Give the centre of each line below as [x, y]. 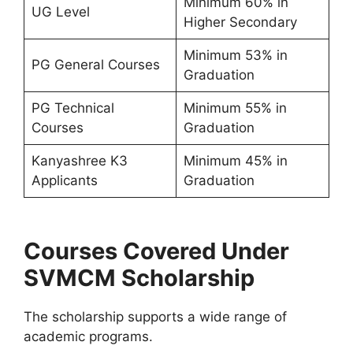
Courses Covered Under [156, 251]
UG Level [60, 11]
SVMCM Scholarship [139, 277]
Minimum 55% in [235, 108]
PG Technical [72, 108]
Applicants [64, 180]
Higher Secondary [240, 22]
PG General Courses [95, 64]
